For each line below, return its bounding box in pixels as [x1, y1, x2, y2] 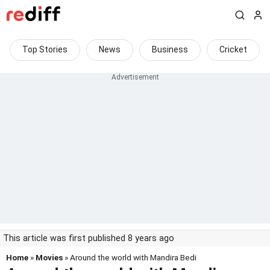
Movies [36, 253, 63, 262]
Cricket [219, 45, 247, 54]
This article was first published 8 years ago [3, 233, 174, 243]
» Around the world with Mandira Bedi [63, 253, 196, 262]
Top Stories [22, 45, 67, 54]
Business [152, 45, 188, 54]
